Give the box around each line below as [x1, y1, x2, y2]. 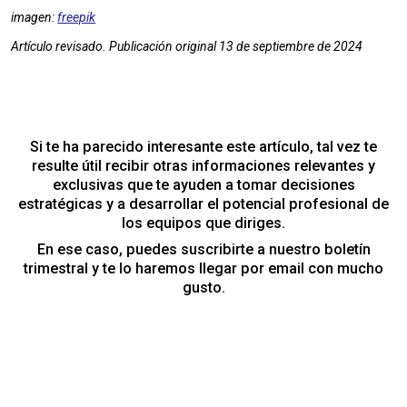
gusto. [182, 279, 225, 297]
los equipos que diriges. [122, 213, 285, 232]
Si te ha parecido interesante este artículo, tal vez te [30, 137, 377, 155]
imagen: [11, 10, 58, 25]
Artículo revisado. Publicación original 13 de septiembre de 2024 [11, 39, 363, 55]
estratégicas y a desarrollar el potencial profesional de [18, 194, 389, 213]
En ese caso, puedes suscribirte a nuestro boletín [36, 241, 371, 259]
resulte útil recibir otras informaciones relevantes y [32, 156, 375, 174]
